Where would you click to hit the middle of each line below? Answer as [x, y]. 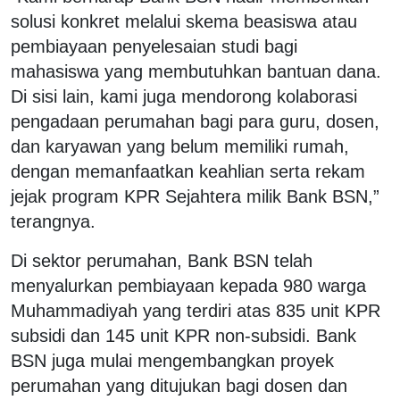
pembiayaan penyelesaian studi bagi [154, 46]
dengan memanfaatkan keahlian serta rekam [188, 171]
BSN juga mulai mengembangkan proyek [172, 360]
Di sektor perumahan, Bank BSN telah [162, 260]
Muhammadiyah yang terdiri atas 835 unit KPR [196, 310]
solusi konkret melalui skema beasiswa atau [184, 21]
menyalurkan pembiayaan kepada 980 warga [188, 285]
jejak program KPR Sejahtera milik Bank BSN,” [195, 196]
